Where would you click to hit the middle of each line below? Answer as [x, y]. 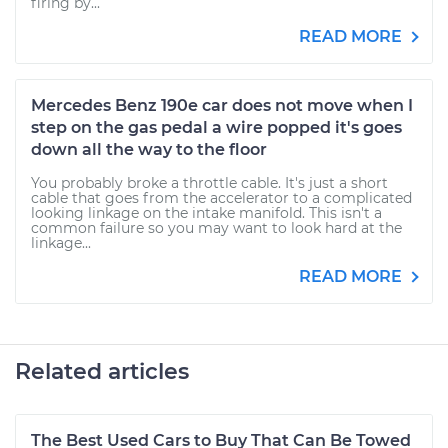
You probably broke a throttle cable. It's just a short [209, 183]
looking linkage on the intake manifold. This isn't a [206, 213]
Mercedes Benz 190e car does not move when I [222, 105]
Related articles [102, 371]
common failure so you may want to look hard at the [216, 228]
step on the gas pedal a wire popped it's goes [216, 127]
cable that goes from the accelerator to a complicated [221, 198]
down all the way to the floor [149, 149]
